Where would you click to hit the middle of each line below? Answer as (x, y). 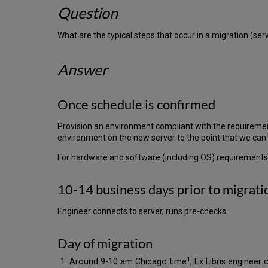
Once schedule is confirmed (136, 105)
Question (88, 13)
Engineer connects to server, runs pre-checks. (143, 211)
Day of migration (105, 244)
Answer (83, 70)
